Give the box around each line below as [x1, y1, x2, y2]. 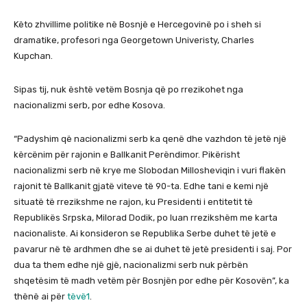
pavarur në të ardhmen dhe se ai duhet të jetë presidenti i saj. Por [14, 244, 292, 255]
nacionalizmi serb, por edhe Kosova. [14, 100, 165, 111]
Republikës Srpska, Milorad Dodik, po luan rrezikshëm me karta [14, 212, 278, 223]
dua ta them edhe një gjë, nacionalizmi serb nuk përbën [14, 260, 248, 271]
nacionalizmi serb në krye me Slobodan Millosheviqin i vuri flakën [14, 165, 286, 176]
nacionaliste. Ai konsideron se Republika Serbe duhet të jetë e [14, 228, 276, 239]
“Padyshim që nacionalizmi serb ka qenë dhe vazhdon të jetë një [14, 134, 286, 145]
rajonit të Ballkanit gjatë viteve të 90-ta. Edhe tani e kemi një [14, 181, 269, 192]
